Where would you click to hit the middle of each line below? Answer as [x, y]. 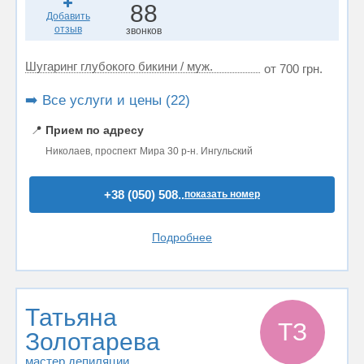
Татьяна [71, 317]
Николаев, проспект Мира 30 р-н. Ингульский [149, 151]
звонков [144, 31]
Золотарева [93, 342]
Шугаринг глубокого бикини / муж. [119, 66]
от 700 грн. [293, 69]
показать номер [222, 194]
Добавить [68, 16]
